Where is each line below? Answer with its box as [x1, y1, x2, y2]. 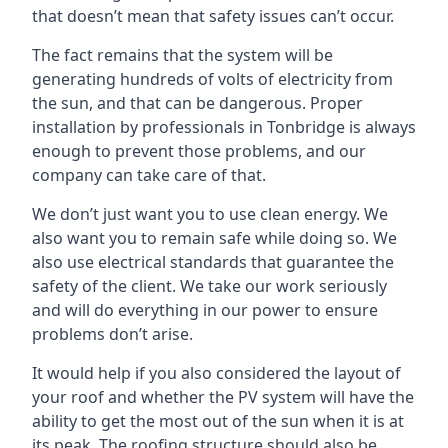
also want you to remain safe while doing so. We [32, 226, 397, 249]
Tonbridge [267, 115, 345, 138]
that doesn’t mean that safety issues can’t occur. [32, 4, 394, 27]
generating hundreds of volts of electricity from [32, 67, 393, 90]
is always [345, 115, 416, 138]
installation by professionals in [32, 115, 267, 138]
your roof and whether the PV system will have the [32, 385, 414, 408]
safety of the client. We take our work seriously [32, 274, 387, 297]
